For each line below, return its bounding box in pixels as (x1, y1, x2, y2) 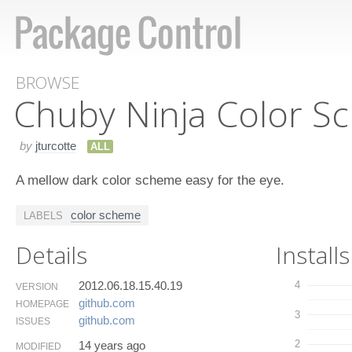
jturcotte (35, 138, 76, 152)
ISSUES (16, 315, 50, 327)
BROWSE (16, 71, 79, 93)
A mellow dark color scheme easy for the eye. (16, 172, 284, 187)
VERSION (16, 280, 58, 292)
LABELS (24, 209, 63, 222)
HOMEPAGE (16, 298, 69, 310)
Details (16, 238, 87, 271)
